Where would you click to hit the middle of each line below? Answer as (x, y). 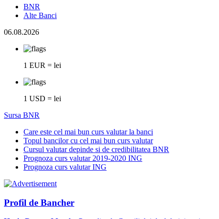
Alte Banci (40, 15)
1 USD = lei (42, 98)
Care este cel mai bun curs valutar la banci (88, 131)
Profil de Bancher (39, 202)
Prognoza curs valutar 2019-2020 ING (83, 158)
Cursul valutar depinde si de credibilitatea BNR (96, 149)
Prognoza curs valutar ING (65, 167)
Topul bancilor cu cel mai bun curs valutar (88, 140)
